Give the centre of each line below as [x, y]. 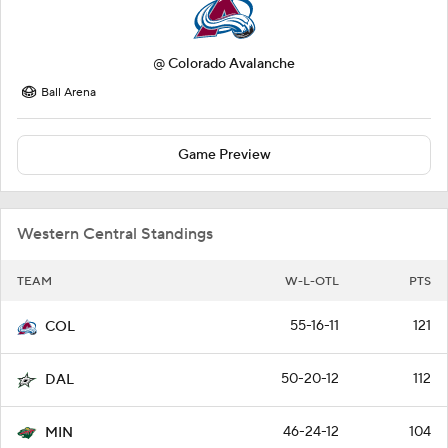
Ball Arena [68, 92]
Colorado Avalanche [231, 63]
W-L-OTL [312, 281]
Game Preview [224, 154]
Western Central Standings [115, 233]
